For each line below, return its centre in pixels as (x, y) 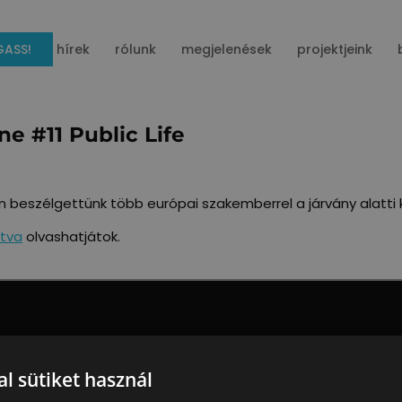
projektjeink (334, 49)
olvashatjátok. (71, 236)
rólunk (135, 49)
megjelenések (226, 49)
